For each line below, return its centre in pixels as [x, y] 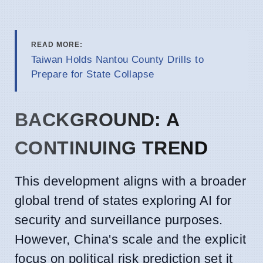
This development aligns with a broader [131, 181]
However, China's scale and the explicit [131, 239]
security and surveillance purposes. [119, 220]
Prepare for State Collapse [93, 74]
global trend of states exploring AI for [123, 200]
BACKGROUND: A [97, 119]
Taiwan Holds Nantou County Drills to [118, 59]
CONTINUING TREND [112, 148]
